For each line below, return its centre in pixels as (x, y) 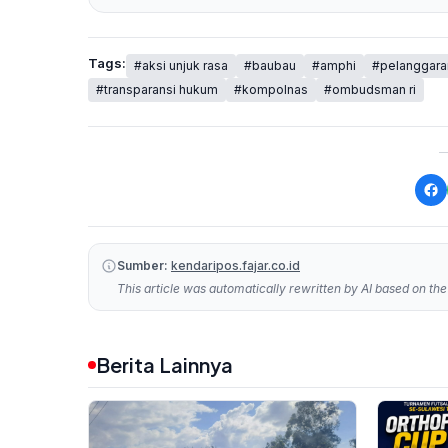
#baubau (270, 65)
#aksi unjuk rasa (181, 65)
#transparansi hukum (157, 89)
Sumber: (142, 265)
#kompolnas (271, 89)
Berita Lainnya (164, 364)
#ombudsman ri (370, 89)
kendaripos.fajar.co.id (235, 265)
